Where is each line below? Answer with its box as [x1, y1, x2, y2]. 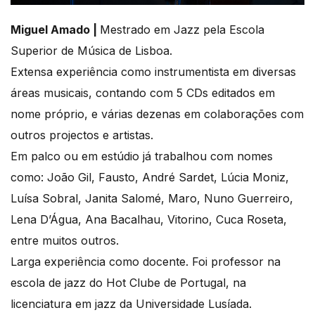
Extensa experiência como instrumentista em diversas [11, 65, 296, 79]
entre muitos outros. [11, 233, 119, 248]
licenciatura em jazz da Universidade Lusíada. [11, 297, 252, 311]
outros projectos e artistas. [11, 128, 153, 143]
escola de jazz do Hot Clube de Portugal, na [11, 276, 246, 290]
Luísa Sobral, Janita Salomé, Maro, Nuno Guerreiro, [11, 191, 293, 206]
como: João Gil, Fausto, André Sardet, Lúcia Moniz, [11, 170, 289, 185]
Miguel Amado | [11, 22, 100, 37]
